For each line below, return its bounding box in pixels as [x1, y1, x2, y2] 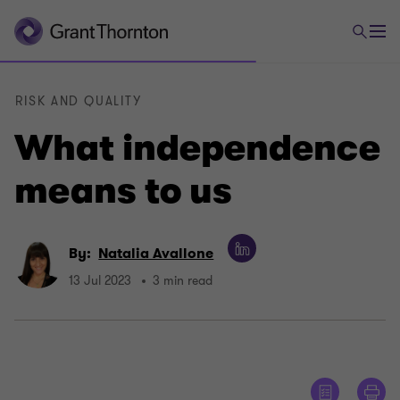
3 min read [153, 272, 213, 290]
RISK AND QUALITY [15, 93, 142, 110]
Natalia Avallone [98, 244, 214, 262]
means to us [14, 171, 232, 212]
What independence [14, 128, 380, 169]
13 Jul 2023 [69, 272, 132, 290]
